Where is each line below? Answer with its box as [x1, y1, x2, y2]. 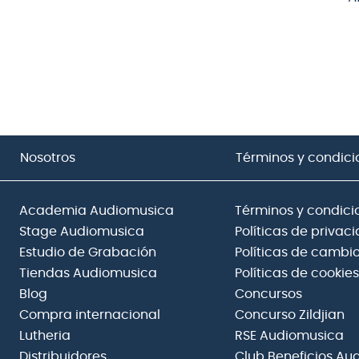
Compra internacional [19, 309, 160, 322]
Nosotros [20, 151, 75, 165]
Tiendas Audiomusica [19, 267, 157, 280]
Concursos [234, 288, 302, 301]
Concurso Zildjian [234, 309, 345, 322]
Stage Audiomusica [19, 225, 144, 239]
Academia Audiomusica [19, 204, 174, 218]
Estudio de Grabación [19, 246, 156, 260]
